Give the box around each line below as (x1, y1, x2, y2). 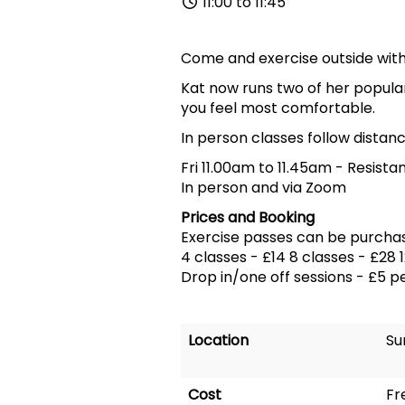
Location (187, 330, 249, 351)
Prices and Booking (180, 207, 315, 228)
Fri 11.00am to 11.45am (180, 157, 335, 178)
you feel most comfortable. (180, 98, 375, 118)
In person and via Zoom (180, 177, 346, 198)
